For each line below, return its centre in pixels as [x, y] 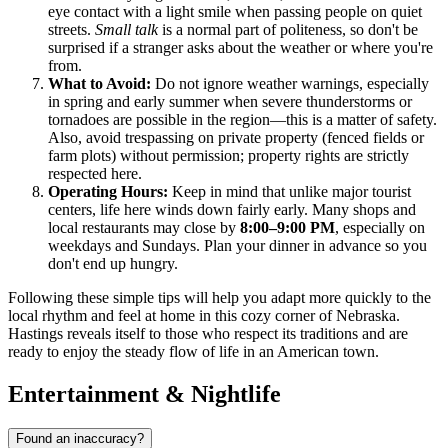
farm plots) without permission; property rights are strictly [228, 156]
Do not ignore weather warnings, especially [290, 84]
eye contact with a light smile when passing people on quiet [235, 12]
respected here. [95, 174]
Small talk [126, 30]
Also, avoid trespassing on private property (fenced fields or [236, 138]
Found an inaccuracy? [80, 438]
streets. [71, 30]
